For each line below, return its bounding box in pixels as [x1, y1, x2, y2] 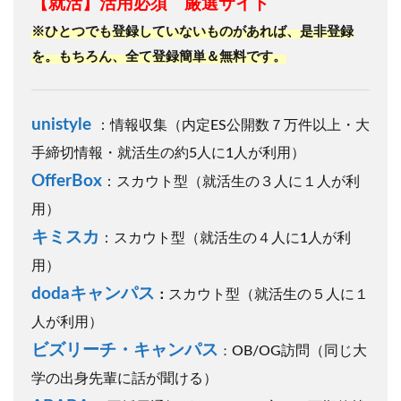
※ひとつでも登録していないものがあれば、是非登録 [31, 24, 354, 38]
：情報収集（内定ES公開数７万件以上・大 [96, 117, 370, 132]
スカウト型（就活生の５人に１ [168, 286, 369, 302]
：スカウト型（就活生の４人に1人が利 [99, 230, 351, 245]
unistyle [31, 115, 91, 133]
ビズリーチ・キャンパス [31, 341, 218, 359]
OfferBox [31, 172, 102, 190]
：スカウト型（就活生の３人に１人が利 [102, 174, 360, 189]
